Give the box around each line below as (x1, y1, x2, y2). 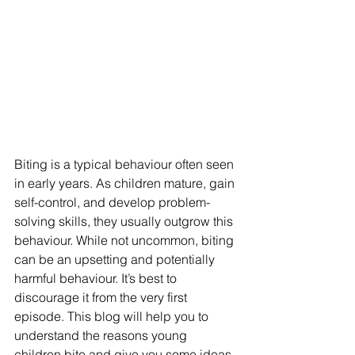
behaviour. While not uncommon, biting (14, 231, 237, 248)
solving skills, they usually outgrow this (14, 212, 236, 229)
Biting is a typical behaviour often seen (14, 155, 237, 172)
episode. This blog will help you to (14, 307, 212, 324)
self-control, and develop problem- (14, 193, 210, 210)
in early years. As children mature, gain (14, 174, 238, 191)
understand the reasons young (14, 326, 190, 343)
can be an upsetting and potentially (14, 250, 218, 267)
